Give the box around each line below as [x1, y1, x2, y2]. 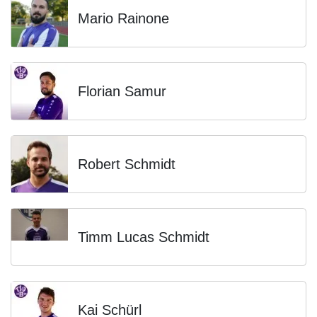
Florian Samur [78, 83, 166, 99]
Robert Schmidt [78, 156, 175, 172]
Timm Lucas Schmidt [78, 229, 209, 245]
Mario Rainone [78, 11, 169, 26]
